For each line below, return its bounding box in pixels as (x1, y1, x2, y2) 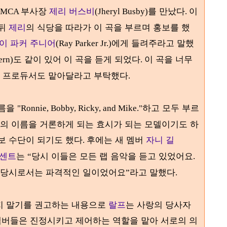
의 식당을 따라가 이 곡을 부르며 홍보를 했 (26, 22, 190, 32)
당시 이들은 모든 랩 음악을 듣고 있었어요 (31, 150, 193, 161)
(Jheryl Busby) (95, 7, 148, 16)
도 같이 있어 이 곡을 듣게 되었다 (13, 54, 140, 64)
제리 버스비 (49, 6, 95, 16)
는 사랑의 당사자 (126, 199, 191, 210)
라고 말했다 (130, 167, 175, 177)
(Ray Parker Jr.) (56, 39, 111, 48)
